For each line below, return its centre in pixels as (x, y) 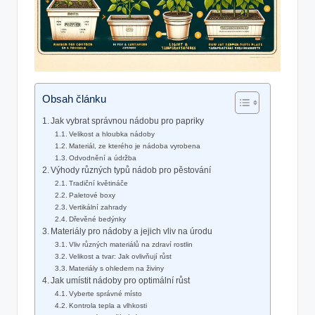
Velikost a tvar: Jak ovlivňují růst (121, 257)
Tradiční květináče (99, 184)
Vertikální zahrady (98, 207)
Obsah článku (74, 98)
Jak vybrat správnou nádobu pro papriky (128, 121)
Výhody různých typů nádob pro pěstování (131, 171)
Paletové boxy (92, 195)
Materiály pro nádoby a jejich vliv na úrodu (132, 232)
